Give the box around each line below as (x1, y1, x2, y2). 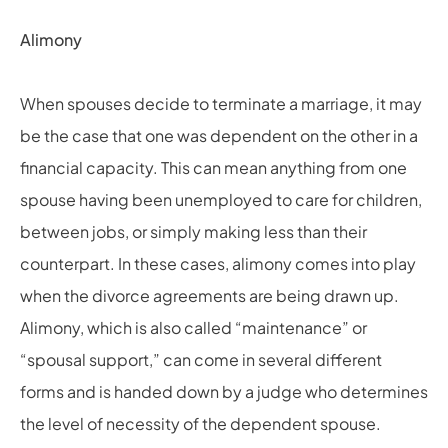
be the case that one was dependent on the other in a (20, 125, 418, 146)
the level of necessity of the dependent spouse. (20, 413, 381, 434)
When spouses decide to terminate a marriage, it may (20, 93, 422, 114)
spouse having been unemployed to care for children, (20, 189, 422, 210)
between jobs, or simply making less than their (20, 221, 367, 242)
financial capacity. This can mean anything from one (20, 157, 407, 178)
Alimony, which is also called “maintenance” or (20, 317, 367, 338)
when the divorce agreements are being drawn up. (20, 285, 399, 306)
